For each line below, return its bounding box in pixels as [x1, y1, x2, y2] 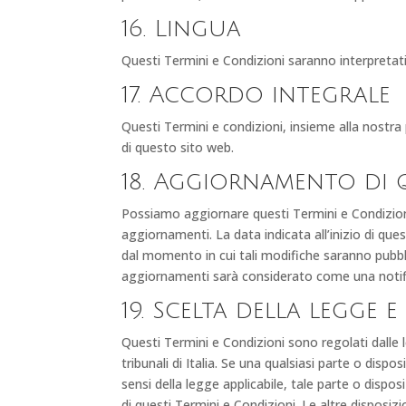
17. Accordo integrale [121, 82, 391, 108]
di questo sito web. [121, 138, 235, 156]
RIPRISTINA [57, 319, 126, 334]
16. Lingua [121, 15, 242, 42]
